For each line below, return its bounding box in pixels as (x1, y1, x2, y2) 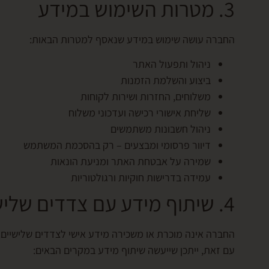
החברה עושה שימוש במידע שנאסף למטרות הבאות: (29, 32, 235, 46)
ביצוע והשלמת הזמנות (121, 73, 211, 88)
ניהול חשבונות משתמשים (110, 122, 211, 136)
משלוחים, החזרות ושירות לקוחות (80, 89, 211, 104)
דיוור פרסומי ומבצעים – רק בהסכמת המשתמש (23, 138, 211, 153)
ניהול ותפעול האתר (133, 57, 211, 71)
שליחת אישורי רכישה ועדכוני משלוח (68, 106, 211, 120)
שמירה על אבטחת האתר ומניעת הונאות (50, 154, 211, 169)
